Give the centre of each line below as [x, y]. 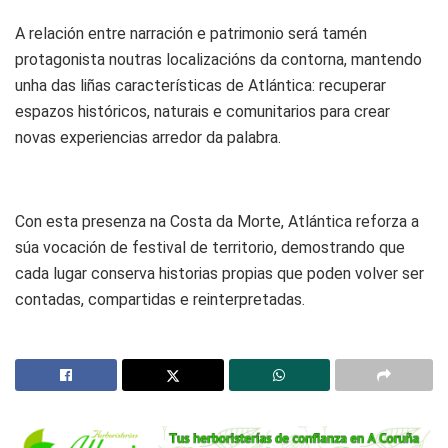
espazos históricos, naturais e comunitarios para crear [202, 111]
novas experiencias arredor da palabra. [148, 137]
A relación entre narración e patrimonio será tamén [191, 33]
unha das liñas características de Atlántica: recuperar [200, 85]
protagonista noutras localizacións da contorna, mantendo [218, 59]
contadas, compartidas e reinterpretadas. [160, 299]
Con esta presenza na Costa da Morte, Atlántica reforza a [217, 221]
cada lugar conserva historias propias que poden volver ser [219, 273]
